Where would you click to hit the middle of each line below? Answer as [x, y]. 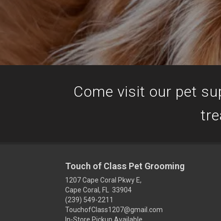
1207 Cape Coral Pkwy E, [103, 180]
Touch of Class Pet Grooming [125, 166]
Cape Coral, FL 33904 [98, 190]
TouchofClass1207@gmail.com [114, 210]
